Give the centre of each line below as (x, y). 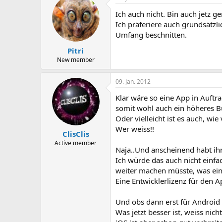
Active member (76, 143)
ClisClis (76, 134)
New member (76, 59)
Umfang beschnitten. (151, 35)
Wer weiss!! (135, 129)
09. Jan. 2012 (133, 81)
